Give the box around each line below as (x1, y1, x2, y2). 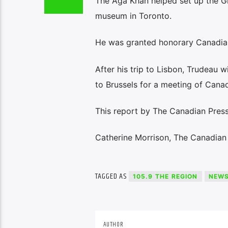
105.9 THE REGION (132, 173, 198, 181)
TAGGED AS (95, 170, 129, 183)
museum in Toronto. (95, 10, 172, 21)
